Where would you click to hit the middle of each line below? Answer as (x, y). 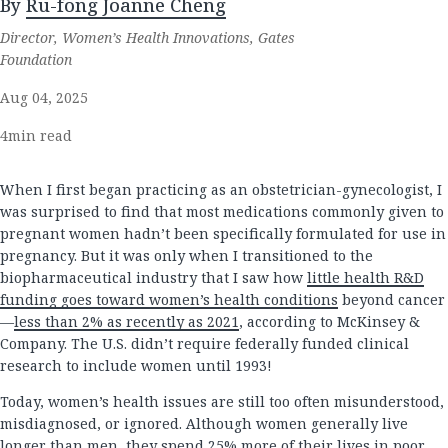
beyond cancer (391, 299)
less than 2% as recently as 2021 (126, 321)
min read (40, 135)
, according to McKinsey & (329, 321)
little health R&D (365, 277)
